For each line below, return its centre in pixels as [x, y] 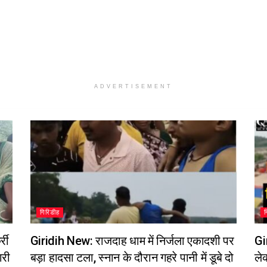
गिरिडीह [49, 213]
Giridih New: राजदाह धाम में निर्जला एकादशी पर [132, 241]
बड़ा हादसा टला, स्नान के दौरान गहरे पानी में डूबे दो [132, 258]
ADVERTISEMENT [133, 86]
